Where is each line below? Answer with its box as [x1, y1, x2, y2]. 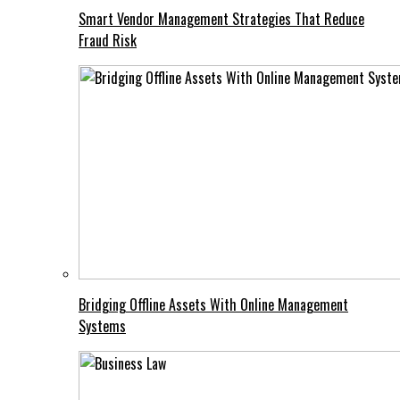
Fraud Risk [79, 29, 137, 52]
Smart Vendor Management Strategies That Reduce [79, 8, 364, 30]
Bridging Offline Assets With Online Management [79, 294, 348, 316]
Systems [79, 315, 126, 337]
